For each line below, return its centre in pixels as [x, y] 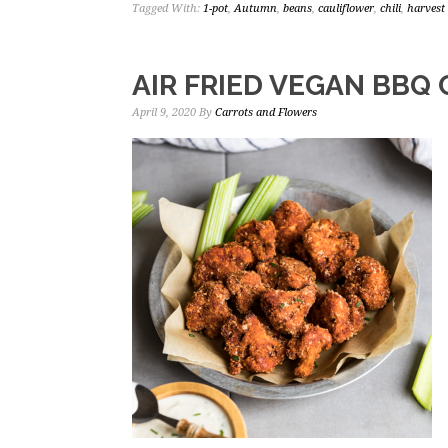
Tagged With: [167, 8]
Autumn [255, 8]
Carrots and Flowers [266, 112]
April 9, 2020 [164, 112]
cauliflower [346, 8]
